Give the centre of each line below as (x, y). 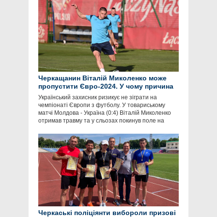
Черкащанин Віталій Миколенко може (102, 78)
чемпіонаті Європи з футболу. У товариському (102, 105)
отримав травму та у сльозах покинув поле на (101, 121)
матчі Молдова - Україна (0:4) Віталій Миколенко (105, 113)
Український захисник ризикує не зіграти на (98, 98)
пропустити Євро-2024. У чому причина (106, 86)
